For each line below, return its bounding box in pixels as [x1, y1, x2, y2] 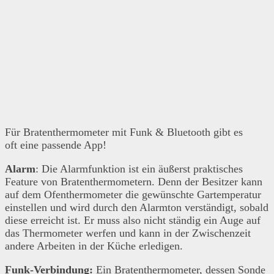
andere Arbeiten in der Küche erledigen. [5, 239, 183, 252]
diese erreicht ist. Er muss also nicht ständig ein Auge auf [5, 213, 261, 226]
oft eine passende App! [5, 138, 106, 151]
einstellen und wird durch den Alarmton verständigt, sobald [5, 201, 268, 213]
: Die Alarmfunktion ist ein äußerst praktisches [35, 162, 243, 175]
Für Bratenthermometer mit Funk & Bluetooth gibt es [5, 125, 243, 138]
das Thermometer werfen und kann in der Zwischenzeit [5, 226, 251, 239]
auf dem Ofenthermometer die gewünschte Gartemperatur [5, 188, 261, 201]
